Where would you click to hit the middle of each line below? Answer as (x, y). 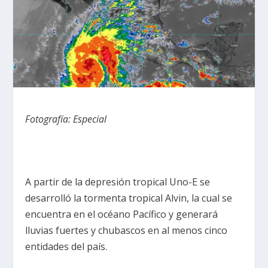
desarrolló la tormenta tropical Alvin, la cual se (129, 198)
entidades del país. (66, 247)
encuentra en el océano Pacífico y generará (122, 214)
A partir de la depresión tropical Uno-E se (118, 182)
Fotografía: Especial (66, 119)
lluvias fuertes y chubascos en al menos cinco (127, 231)
